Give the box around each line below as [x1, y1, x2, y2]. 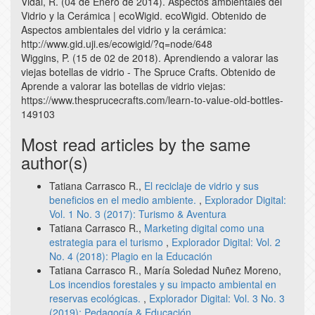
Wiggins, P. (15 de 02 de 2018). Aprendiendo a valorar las [21, 50, 278, 65]
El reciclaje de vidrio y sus [144, 178, 259, 193]
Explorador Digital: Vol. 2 [172, 234, 281, 249]
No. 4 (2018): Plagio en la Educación [49, 248, 212, 263]
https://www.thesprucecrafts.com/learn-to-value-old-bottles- [21, 92, 283, 107]
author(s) [21, 149, 88, 174]
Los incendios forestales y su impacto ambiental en [49, 276, 276, 291]
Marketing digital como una [144, 220, 264, 235]
